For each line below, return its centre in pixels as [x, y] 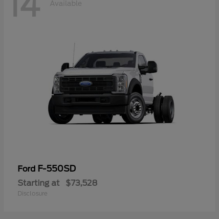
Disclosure [33, 194]
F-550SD [57, 169]
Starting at [39, 183]
